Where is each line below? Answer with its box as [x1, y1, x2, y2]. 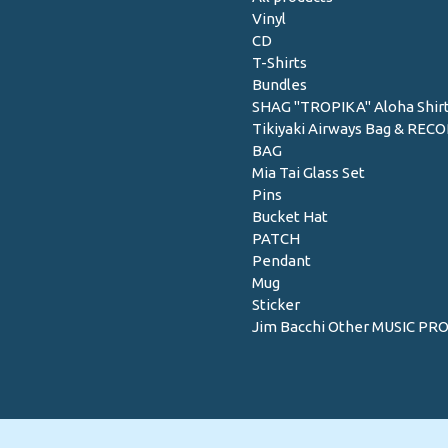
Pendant [252, 251, 311, 269]
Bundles [252, 75, 307, 93]
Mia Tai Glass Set [252, 163, 365, 181]
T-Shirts [252, 53, 307, 71]
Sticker [252, 295, 300, 313]
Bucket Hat [252, 207, 328, 225]
